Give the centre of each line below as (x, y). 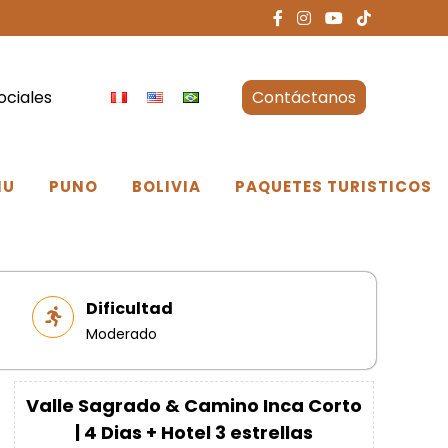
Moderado (122, 334)
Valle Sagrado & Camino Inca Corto (194, 406)
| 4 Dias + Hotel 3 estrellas (194, 433)
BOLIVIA (166, 187)
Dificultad (130, 309)
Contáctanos (304, 97)
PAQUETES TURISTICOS (333, 187)
